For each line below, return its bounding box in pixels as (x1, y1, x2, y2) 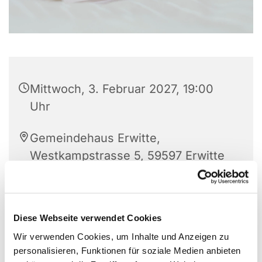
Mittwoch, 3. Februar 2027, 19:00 (30, 81, 213, 96)
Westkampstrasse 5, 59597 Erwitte (30, 148, 225, 163)
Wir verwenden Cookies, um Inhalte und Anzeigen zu (13, 231, 229, 242)
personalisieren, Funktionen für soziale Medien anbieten (13, 245, 241, 256)
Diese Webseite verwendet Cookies (13, 212, 161, 223)
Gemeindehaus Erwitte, (30, 130, 160, 145)
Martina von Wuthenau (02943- (30, 180, 206, 194)
